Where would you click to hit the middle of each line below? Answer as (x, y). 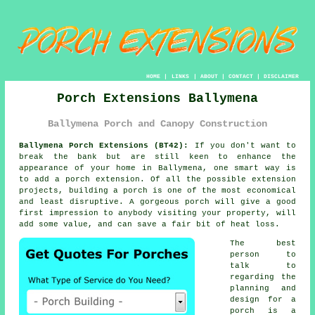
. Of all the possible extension (218, 179)
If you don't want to (242, 145)
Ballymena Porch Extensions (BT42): (104, 145)
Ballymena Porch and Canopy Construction (157, 124)
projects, (44, 190)
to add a (43, 179)
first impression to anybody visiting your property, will (157, 213)
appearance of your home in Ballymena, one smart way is (157, 168)
